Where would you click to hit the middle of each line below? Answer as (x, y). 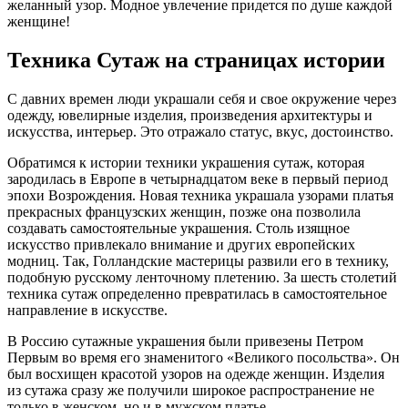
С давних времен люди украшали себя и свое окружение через (202, 98)
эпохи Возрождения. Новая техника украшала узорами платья (200, 195)
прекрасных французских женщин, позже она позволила (184, 211)
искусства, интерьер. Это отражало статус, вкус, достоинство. (200, 131)
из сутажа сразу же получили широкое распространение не (191, 390)
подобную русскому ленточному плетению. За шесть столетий (202, 277)
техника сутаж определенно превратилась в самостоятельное (197, 293)
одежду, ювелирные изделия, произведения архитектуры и (190, 115)
